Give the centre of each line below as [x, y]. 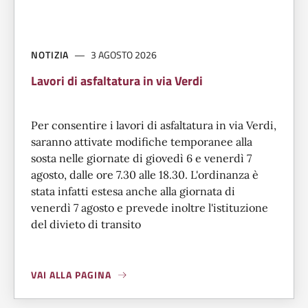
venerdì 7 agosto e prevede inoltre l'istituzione [150, 208]
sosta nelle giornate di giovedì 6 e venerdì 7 [141, 158]
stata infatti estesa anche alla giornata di [133, 191]
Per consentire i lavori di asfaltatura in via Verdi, [154, 125]
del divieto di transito [86, 224]
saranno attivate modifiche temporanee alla [142, 142]
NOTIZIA [50, 55]
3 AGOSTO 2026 [124, 55]
